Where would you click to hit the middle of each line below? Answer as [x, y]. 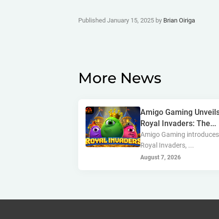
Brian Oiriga [179, 20]
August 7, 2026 [161, 157]
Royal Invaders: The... [178, 123]
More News [120, 78]
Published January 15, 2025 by [121, 20]
